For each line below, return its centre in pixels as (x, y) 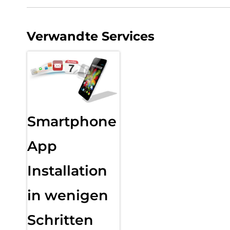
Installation (67, 171)
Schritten (60, 220)
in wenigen (68, 196)
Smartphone (72, 122)
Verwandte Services (91, 36)
